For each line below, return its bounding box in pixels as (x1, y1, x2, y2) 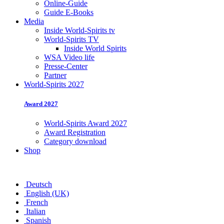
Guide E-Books (44, 8, 93, 16)
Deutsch (24, 180, 52, 189)
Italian (24, 207, 45, 216)
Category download (44, 137, 106, 146)
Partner (44, 71, 66, 79)
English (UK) (24, 189, 69, 198)
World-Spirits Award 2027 (44, 119, 127, 128)
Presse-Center (44, 62, 87, 70)
